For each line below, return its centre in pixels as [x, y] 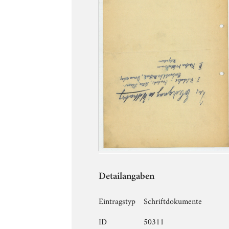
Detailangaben [127, 177]
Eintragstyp [117, 200]
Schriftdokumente [173, 200]
